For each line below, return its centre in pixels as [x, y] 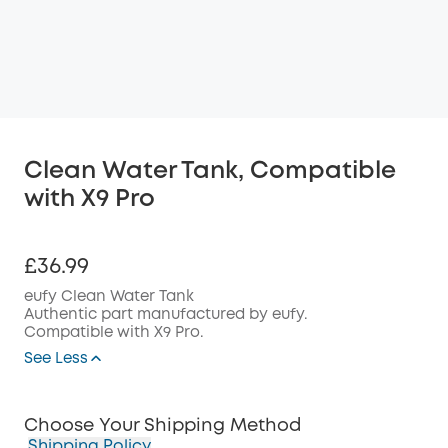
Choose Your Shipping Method [162, 426]
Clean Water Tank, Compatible [210, 171]
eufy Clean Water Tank [109, 297]
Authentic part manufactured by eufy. [166, 315]
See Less [56, 359]
